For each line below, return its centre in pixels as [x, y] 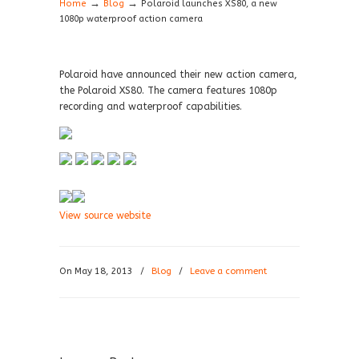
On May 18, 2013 [97, 271]
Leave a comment [228, 271]
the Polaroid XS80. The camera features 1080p [168, 91]
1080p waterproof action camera [131, 19]
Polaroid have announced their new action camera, [178, 75]
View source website [105, 216]
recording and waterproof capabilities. [151, 107]
